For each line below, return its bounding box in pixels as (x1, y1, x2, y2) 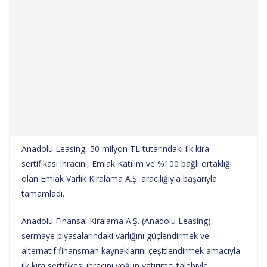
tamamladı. (21, 187, 64, 199)
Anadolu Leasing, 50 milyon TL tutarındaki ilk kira (21, 142, 209, 154)
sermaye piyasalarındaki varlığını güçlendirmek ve (21, 229, 209, 241)
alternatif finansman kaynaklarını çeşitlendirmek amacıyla (21, 244, 240, 256)
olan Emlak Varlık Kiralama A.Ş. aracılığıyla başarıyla (21, 172, 217, 184)
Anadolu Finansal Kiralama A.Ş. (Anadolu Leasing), (21, 215, 213, 226)
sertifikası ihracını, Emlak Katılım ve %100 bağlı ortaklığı (21, 157, 232, 169)
